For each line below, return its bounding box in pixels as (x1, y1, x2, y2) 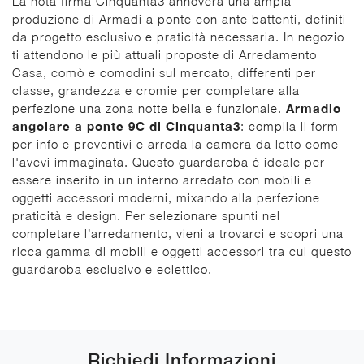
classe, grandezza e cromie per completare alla (12, 82, 300, 97)
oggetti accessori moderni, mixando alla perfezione (12, 189, 320, 205)
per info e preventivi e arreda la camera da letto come (12, 136, 339, 151)
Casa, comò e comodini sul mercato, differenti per (12, 64, 316, 80)
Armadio (286, 100, 341, 115)
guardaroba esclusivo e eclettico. (12, 261, 212, 276)
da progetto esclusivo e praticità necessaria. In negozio (12, 28, 344, 44)
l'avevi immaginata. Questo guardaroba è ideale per (12, 154, 325, 169)
